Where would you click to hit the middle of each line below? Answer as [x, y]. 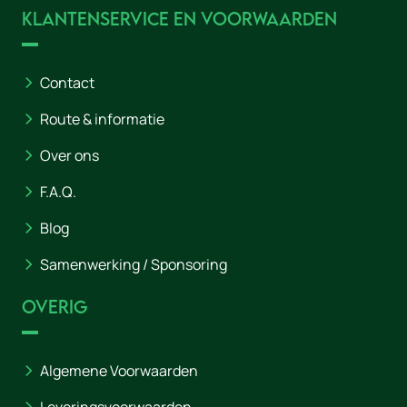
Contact [67, 83]
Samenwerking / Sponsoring [134, 265]
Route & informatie [102, 119]
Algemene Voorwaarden [119, 371]
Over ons [69, 156]
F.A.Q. [58, 192]
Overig [55, 307]
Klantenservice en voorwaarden [179, 19]
